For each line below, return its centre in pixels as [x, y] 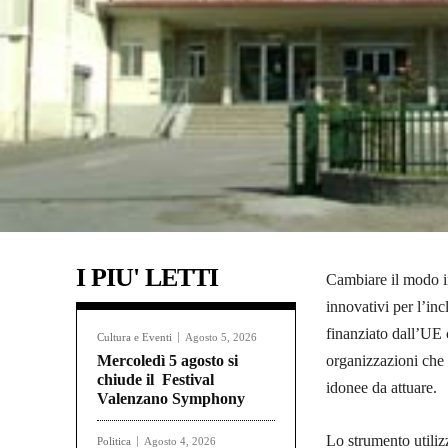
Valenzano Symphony [171, 399]
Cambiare [356, 280]
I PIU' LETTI [147, 278]
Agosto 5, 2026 [221, 337]
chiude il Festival [155, 380]
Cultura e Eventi [134, 337]
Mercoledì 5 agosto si [167, 361]
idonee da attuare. [381, 388]
